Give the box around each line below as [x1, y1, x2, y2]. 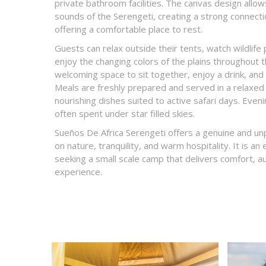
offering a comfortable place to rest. [55, 23, 202, 35]
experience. [55, 166, 102, 178]
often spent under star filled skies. [55, 107, 195, 119]
